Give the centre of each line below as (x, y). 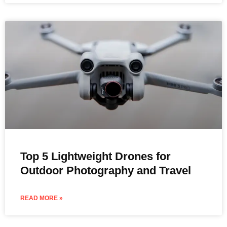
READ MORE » (42, 198)
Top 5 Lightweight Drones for (96, 156)
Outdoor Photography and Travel (106, 170)
